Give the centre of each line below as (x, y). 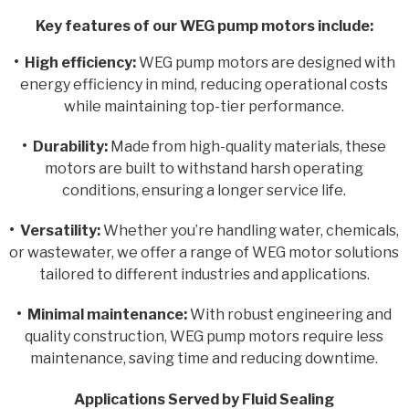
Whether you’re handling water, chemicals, (250, 231)
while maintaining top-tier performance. (204, 107)
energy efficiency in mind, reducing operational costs (204, 85)
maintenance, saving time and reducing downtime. (204, 359)
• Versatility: (55, 231)
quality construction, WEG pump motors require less (204, 337)
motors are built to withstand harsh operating (204, 169)
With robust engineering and (290, 315)
